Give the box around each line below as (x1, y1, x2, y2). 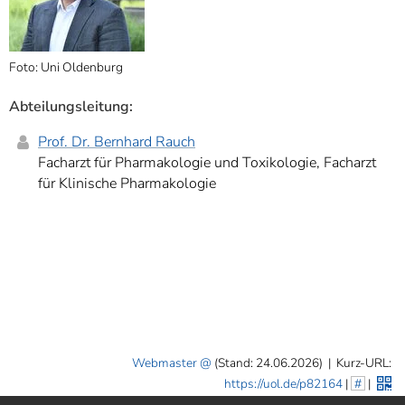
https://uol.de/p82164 (223, 374, 343, 392)
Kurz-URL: (336, 353, 391, 372)
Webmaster (132, 353, 197, 372)
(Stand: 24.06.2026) (212, 353, 328, 372)
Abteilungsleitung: (9, 97, 133, 118)
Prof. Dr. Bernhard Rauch (38, 132, 195, 153)
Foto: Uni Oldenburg (9, 58, 123, 76)
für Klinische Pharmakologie (38, 174, 216, 194)
